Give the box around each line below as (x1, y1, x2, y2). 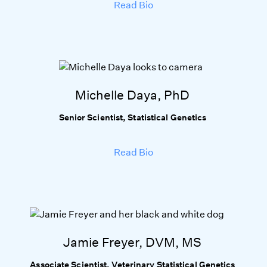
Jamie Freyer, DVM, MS (63, 235, 204, 250)
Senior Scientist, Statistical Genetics (58, 112, 209, 123)
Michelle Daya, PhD (74, 88, 193, 103)
